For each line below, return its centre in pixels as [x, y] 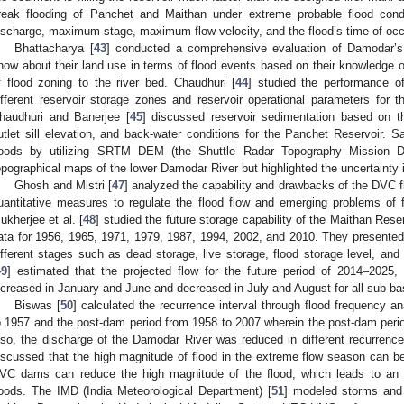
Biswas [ [38, 305]
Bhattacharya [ [54, 48]
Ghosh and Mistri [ [63, 185]
